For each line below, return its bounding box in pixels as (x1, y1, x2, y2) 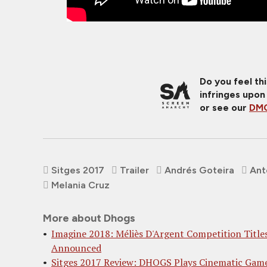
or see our (200, 101, 249, 113)
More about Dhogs (43, 211, 135, 225)
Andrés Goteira (164, 164, 234, 176)
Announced (51, 241, 101, 254)
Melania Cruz (51, 179, 110, 191)
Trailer (120, 164, 149, 176)
